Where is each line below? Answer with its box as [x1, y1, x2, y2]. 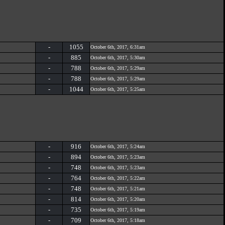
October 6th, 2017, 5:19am [90, 207, 145, 212]
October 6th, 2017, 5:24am [90, 144, 145, 149]
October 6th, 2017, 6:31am [90, 44, 145, 50]
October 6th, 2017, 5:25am [90, 86, 145, 92]
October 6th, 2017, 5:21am [90, 186, 145, 191]
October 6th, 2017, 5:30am [90, 55, 145, 60]
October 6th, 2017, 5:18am [90, 217, 145, 223]
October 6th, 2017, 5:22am [90, 175, 145, 181]
